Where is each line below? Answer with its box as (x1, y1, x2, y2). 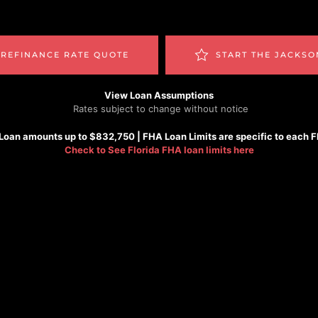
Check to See (64, 143, 128, 155)
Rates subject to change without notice (70, 102, 248, 114)
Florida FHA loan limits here (127, 143, 254, 155)
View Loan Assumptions (104, 89, 214, 101)
